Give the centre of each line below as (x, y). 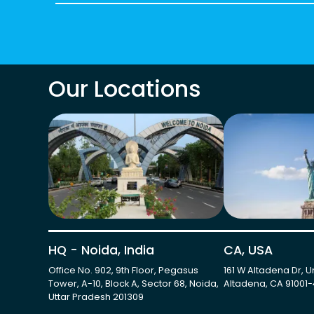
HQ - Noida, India (101, 250)
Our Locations (124, 89)
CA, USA (248, 250)
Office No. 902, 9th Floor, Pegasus (123, 270)
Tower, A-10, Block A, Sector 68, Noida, (133, 284)
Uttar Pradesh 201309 (96, 297)
